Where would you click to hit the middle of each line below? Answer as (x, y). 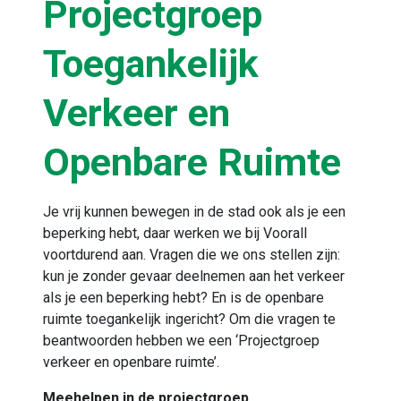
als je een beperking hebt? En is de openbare (183, 297)
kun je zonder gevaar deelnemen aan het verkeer (194, 276)
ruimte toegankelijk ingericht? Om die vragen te (189, 319)
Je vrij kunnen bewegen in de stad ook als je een (194, 211)
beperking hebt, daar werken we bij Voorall (175, 233)
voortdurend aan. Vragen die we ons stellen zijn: (192, 254)
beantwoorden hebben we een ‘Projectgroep (181, 340)
